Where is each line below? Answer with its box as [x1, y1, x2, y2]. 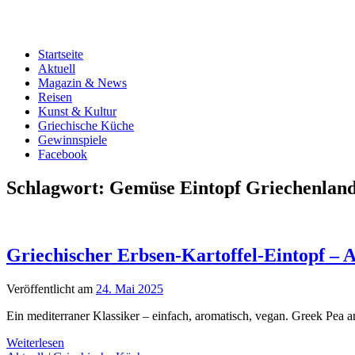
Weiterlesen [6, 335, 64, 349]
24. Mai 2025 [96, 281, 163, 296]
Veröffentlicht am [6, 281, 96, 296]
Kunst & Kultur [38, 105, 116, 118]
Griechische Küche [38, 119, 134, 132]
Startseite [38, 48, 83, 61]
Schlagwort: [6, 177, 109, 198]
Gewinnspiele [38, 133, 107, 147]
